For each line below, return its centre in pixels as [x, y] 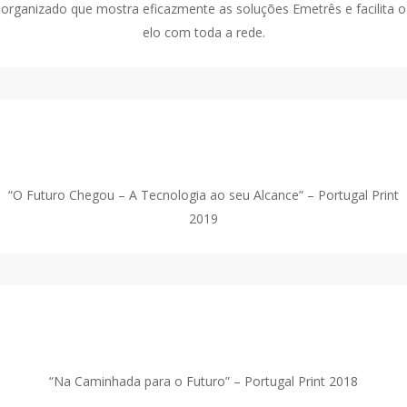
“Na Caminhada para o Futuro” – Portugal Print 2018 [203, 381]
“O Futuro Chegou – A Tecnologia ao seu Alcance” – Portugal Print [203, 194]
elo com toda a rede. [203, 32]
